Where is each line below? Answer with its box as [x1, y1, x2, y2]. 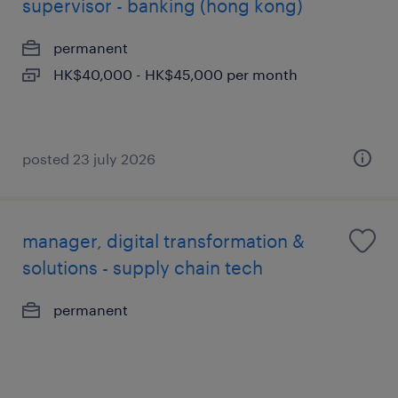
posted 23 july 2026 [22, 150, 155, 167]
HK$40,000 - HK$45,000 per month [53, 66, 298, 83]
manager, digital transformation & [22, 230, 305, 251]
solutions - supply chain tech [22, 257, 263, 278]
